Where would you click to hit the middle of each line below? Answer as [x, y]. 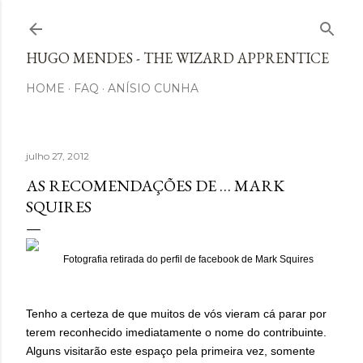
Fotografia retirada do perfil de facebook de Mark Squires [188, 259]
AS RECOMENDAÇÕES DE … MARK [155, 186]
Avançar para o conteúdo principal [181, 20]
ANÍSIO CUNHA [153, 88]
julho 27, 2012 [58, 156]
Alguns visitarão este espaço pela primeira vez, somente [171, 351]
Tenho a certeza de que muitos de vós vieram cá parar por [176, 314]
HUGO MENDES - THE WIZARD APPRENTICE [177, 58]
